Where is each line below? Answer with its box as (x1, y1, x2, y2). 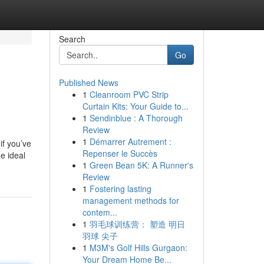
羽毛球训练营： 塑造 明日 (89, 218, 185, 230)
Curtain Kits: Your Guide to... (82, 100, 189, 112)
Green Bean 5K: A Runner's (89, 159, 193, 171)
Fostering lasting (89, 183, 151, 194)
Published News (58, 77, 118, 88)
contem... (82, 206, 117, 218)
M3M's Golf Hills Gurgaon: (89, 242, 187, 253)
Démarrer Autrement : (89, 136, 171, 147)
